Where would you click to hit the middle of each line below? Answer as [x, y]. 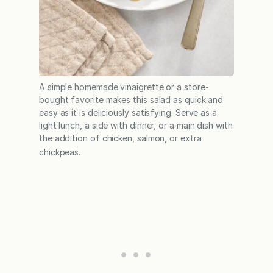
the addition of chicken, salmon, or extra [120, 138]
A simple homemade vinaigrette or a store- [124, 87]
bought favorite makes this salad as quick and [131, 99]
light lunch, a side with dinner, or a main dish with [136, 125]
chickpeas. [60, 152]
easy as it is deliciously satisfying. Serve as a [128, 112]
